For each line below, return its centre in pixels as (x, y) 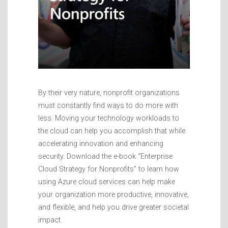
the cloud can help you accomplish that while (112, 131)
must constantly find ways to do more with (108, 106)
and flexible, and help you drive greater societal (113, 207)
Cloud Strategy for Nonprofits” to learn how (109, 169)
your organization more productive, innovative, (113, 195)
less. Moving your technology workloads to (109, 118)
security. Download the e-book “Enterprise (105, 156)
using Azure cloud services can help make (107, 182)
